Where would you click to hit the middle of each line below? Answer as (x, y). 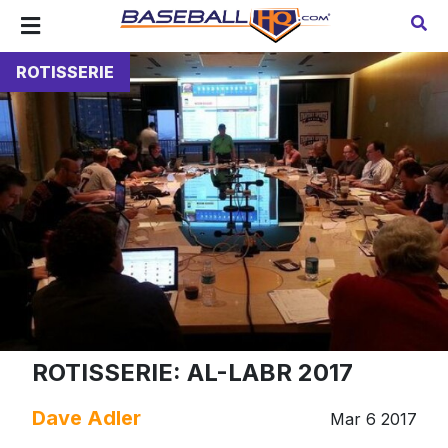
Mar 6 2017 (373, 418)
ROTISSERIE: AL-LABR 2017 (192, 372)
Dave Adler (86, 417)
